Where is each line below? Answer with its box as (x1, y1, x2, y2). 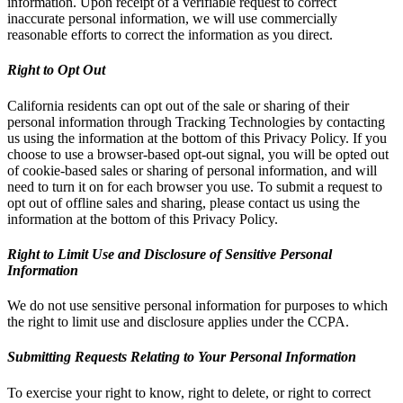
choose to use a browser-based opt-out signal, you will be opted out (7, 146, 389, 162)
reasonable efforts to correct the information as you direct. (7, 27, 333, 43)
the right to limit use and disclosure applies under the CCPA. (7, 314, 349, 330)
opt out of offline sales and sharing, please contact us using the (7, 194, 360, 210)
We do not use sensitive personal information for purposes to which (7, 298, 388, 314)
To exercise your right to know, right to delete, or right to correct (7, 384, 371, 400)
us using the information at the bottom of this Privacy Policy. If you (7, 130, 387, 146)
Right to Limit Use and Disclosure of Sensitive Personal (7, 246, 332, 262)
